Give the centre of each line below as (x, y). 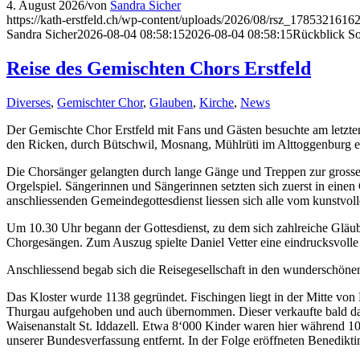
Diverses (29, 103)
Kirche (217, 103)
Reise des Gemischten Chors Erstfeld (159, 69)
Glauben (171, 103)
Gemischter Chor (100, 103)
